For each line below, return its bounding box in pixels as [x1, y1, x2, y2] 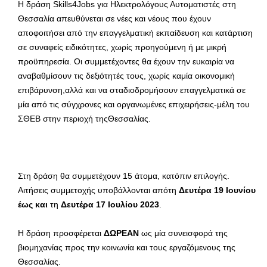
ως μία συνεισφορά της [139, 228, 228, 238]
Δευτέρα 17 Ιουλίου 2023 [61, 200, 159, 210]
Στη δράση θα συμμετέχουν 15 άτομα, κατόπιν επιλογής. [18, 171, 229, 181]
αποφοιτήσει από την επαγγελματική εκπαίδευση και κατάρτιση [18, 28, 253, 38]
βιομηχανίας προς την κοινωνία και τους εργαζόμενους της [18, 243, 235, 253]
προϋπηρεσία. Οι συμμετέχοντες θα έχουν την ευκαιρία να [18, 57, 234, 67]
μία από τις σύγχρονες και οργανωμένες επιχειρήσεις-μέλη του [18, 100, 250, 110]
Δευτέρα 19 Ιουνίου [179, 185, 256, 195]
